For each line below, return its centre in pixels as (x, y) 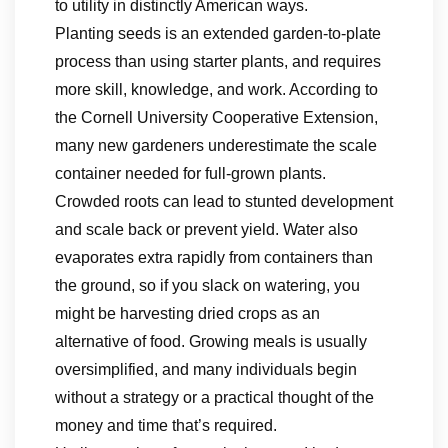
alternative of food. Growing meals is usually (211, 341)
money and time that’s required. (166, 425)
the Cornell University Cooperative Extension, (216, 117)
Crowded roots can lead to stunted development (224, 201)
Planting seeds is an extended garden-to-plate (218, 33)
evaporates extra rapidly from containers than (214, 257)
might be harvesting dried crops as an (187, 313)
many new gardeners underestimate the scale (216, 145)
